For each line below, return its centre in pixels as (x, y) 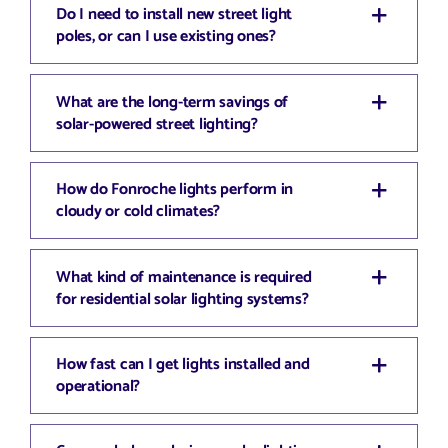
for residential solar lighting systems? (182, 299)
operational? (98, 386)
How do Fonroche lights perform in (174, 190)
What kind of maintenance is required (183, 277)
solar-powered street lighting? (156, 124)
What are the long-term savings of (172, 102)
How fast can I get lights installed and (182, 364)
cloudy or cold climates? (138, 212)
